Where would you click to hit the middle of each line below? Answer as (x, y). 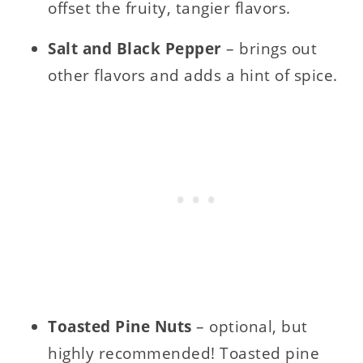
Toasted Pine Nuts (122, 326)
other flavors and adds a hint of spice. (193, 75)
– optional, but (252, 326)
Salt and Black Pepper (137, 48)
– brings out (272, 48)
